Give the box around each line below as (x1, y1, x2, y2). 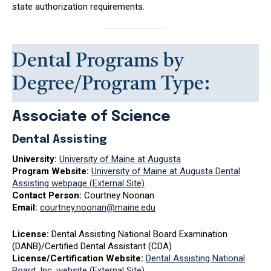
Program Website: (12, 165, 91, 177)
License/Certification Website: (12, 252, 146, 264)
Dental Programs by (12, 51, 184, 71)
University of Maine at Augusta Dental (91, 165, 240, 177)
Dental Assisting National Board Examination (51, 228, 227, 240)
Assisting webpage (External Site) (12, 177, 145, 189)
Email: (12, 201, 40, 213)
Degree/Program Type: (12, 74, 210, 94)
